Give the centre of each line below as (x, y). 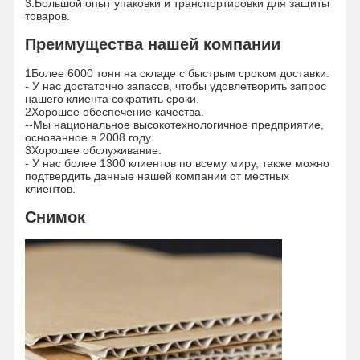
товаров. (47, 16)
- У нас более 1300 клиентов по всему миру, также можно (177, 163)
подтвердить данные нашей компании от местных (157, 176)
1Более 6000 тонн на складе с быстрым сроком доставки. (177, 73)
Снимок (55, 217)
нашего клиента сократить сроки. (112, 98)
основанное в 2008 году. (89, 137)
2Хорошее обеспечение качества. (114, 111)
